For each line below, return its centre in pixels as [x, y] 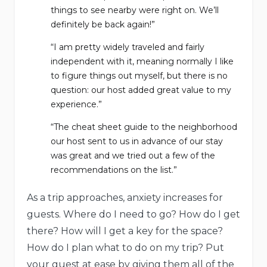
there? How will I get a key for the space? [125, 231]
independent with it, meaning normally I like [142, 62]
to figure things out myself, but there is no [139, 76]
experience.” [76, 105]
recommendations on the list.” [114, 170]
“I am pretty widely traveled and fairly [128, 47]
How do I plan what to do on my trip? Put [125, 248]
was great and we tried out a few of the [133, 156]
